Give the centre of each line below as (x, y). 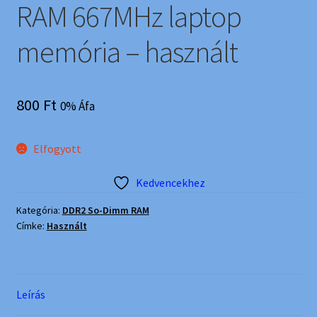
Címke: (31, 225)
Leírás (30, 295)
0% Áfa (77, 106)
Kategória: (39, 210)
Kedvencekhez (170, 182)
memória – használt (127, 51)
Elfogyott (58, 148)
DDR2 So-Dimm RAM (105, 210)
